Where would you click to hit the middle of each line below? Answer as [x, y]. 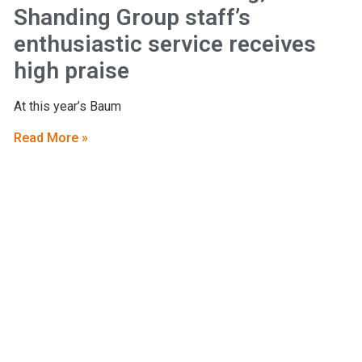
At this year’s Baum [67, 106]
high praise [71, 70]
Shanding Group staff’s [132, 17]
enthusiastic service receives [164, 44]
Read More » [51, 138]
